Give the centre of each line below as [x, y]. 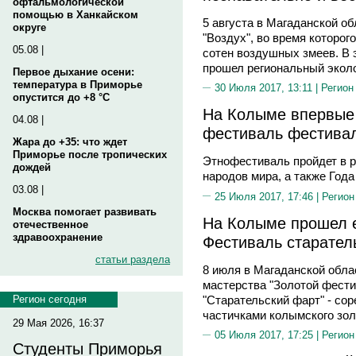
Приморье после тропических [90, 155]
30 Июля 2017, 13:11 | [268, 88]
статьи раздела [133, 259]
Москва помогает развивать [85, 212]
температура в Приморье [77, 85]
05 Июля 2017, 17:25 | [268, 335]
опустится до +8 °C [61, 97]
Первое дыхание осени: [74, 72]
